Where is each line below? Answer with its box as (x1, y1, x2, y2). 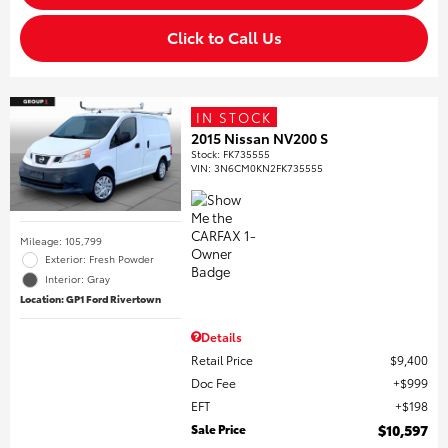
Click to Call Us (166, 24, 282, 48)
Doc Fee (191, 373, 237, 391)
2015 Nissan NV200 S (191, 127, 329, 148)
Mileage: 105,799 (20, 232, 102, 248)
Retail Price (191, 350, 254, 368)
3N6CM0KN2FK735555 (214, 159, 324, 175)
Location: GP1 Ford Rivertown (20, 290, 161, 306)
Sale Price (191, 419, 247, 437)
